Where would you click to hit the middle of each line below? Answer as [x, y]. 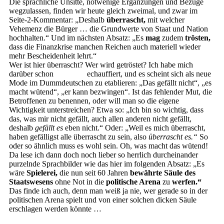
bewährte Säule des [163, 173]
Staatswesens [31, 182]
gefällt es [49, 128]
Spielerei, [42, 173]
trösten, [198, 38]
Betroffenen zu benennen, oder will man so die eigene [94, 101]
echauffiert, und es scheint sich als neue [148, 74]
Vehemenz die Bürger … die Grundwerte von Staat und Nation [108, 29]
